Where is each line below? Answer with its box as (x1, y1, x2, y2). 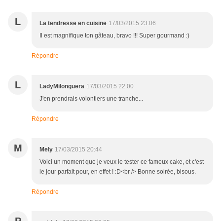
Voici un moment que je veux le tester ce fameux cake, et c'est (39, 158, 204, 166)
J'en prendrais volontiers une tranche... (39, 95, 143, 103)
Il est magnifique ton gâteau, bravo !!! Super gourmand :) (39, 32, 189, 39)
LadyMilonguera (39, 83, 84, 90)
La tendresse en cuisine (39, 20, 107, 27)
